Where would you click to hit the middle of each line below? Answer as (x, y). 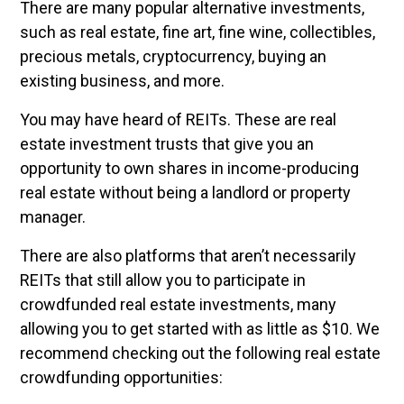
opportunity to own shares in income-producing (189, 168)
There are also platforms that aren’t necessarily (188, 256)
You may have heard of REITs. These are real (178, 119)
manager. (53, 217)
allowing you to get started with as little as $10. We (200, 329)
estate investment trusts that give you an (167, 144)
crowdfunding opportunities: (121, 377)
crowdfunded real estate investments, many (178, 304)
